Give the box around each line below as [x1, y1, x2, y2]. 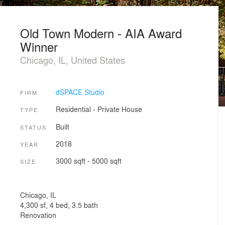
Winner [20, 38, 58, 55]
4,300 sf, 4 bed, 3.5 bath [20, 199, 98, 210]
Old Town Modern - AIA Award [20, 24, 182, 42]
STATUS [20, 123, 47, 131]
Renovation [20, 209, 56, 220]
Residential [55, 104, 91, 115]
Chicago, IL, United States [20, 53, 125, 66]
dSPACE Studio [55, 86, 104, 97]
